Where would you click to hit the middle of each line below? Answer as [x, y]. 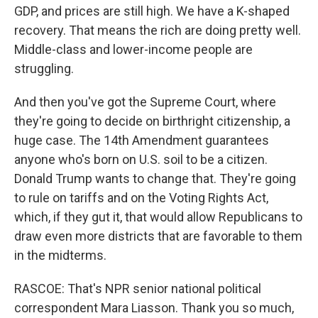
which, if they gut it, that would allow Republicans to [158, 217]
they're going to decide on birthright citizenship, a [152, 121]
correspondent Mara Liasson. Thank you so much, [154, 308]
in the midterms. [60, 255]
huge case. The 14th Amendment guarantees [142, 140]
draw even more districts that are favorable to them [158, 236]
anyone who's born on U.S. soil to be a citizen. [141, 159]
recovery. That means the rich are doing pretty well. [158, 30]
